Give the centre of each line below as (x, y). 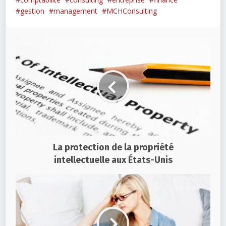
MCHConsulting (132, 11)
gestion (33, 11)
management (76, 11)
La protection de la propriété (113, 147)
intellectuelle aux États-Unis (113, 160)
